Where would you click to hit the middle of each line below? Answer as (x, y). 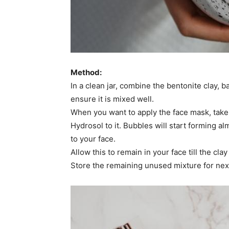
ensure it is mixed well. (112, 99)
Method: (86, 72)
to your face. (93, 139)
